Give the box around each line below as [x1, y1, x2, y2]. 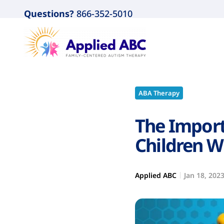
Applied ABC [135, 170, 176, 180]
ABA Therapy [138, 88, 179, 97]
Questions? [24, 7, 74, 19]
